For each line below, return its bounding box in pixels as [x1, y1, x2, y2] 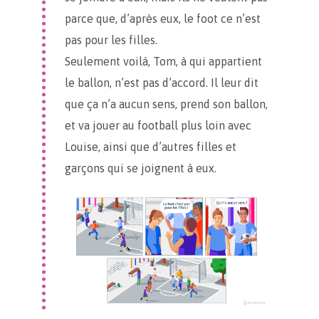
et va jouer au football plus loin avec [65, 119, 251, 132]
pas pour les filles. [65, 33, 157, 47]
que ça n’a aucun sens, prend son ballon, [65, 98, 268, 111]
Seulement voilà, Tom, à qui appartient [65, 55, 262, 68]
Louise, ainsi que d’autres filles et [65, 140, 236, 154]
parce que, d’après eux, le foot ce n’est [65, 12, 261, 26]
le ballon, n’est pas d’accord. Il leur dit [65, 76, 258, 90]
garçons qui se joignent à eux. [65, 162, 216, 175]
